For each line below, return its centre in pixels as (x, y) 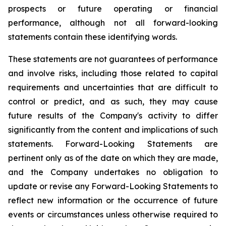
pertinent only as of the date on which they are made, (113, 158)
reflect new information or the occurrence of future (113, 200)
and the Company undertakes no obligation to (113, 172)
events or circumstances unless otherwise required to (113, 214)
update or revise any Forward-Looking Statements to (113, 186)
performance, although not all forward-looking (113, 23)
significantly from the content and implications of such (113, 130)
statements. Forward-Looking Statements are (113, 144)
